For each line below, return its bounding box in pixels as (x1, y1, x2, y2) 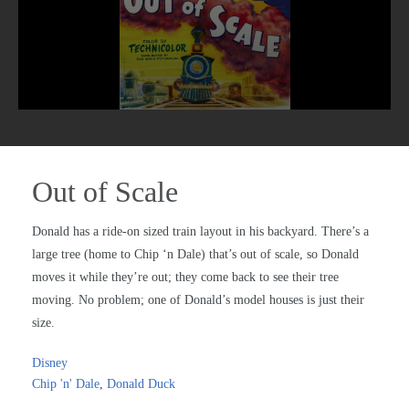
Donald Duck (107, 377, 175, 392)
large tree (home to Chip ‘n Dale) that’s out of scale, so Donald (32, 247, 359, 262)
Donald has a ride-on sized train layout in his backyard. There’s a (32, 225, 369, 239)
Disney (32, 356, 68, 371)
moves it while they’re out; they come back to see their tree (32, 270, 339, 285)
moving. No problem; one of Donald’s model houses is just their (32, 293, 364, 308)
